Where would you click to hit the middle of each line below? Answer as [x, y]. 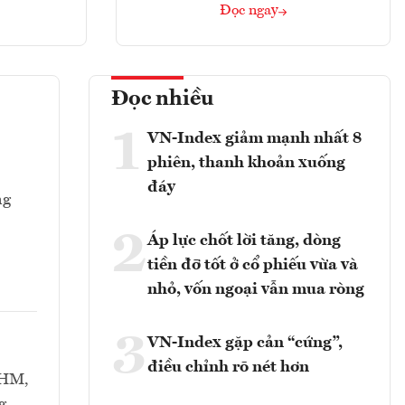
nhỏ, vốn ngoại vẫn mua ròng [256, 290]
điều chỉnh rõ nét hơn [228, 367]
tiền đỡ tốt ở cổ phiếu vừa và [253, 265]
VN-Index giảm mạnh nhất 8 [254, 139]
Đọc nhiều [163, 100]
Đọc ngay [249, 11]
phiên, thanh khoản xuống [246, 163]
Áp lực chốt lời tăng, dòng [244, 241]
